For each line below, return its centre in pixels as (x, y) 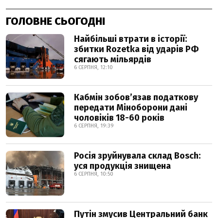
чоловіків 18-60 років (119, 118)
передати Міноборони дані (131, 107)
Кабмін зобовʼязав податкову (136, 97)
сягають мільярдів (113, 59)
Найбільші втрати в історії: (130, 39)
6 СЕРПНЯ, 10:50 (94, 174)
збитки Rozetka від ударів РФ (136, 49)
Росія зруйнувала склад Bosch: (137, 155)
